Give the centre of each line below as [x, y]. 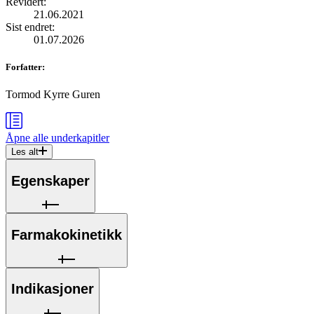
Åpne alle [27, 138]
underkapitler [79, 138]
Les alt [25, 152]
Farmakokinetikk [67, 235]
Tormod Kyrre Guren [53, 95]
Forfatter [24, 67]
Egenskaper [50, 180]
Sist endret [29, 27]
